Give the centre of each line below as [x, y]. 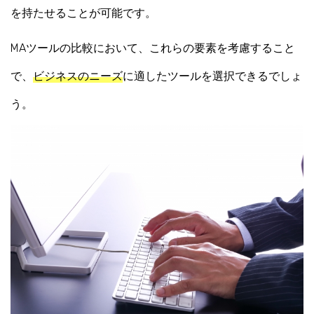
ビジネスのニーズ [78, 76]
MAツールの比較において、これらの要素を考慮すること [153, 48]
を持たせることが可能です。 [83, 13]
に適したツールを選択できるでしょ [212, 76]
